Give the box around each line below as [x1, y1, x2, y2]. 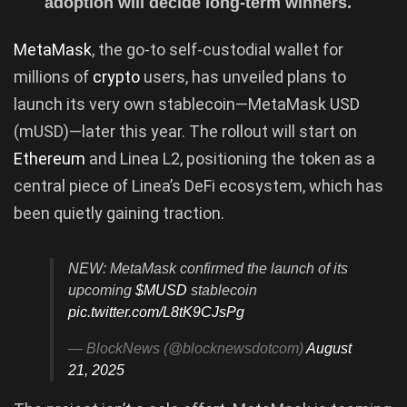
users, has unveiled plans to [144, 66, 346, 86]
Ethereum [14, 148, 89, 168]
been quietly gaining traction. [14, 203, 224, 223]
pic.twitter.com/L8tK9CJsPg [68, 303, 244, 320]
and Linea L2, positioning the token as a [89, 148, 375, 168]
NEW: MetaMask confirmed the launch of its [68, 260, 348, 276]
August [306, 340, 352, 356]
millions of [14, 66, 93, 86]
